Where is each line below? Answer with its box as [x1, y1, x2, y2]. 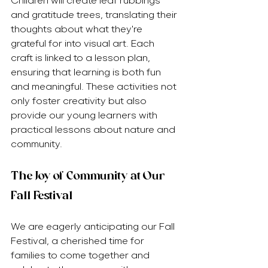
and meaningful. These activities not [11, 81, 179, 92]
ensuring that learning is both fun [11, 66, 163, 78]
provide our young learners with [11, 109, 160, 121]
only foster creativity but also [11, 95, 149, 106]
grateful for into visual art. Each [11, 38, 157, 49]
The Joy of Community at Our [11, 168, 167, 183]
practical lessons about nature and [11, 124, 178, 135]
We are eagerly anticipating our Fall [11, 221, 177, 232]
